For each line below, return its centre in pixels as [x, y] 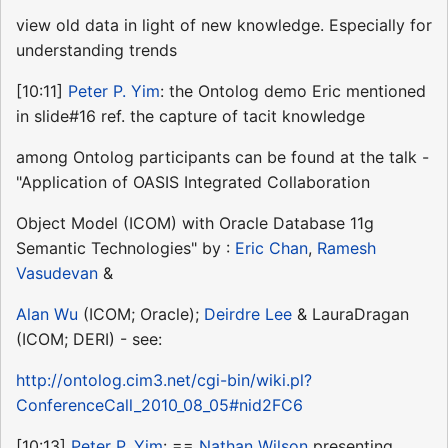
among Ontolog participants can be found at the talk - [222, 156]
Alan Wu [47, 313]
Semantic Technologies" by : [125, 247]
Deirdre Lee [248, 313]
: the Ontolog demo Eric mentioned [293, 90]
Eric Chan [271, 247]
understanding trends [96, 49]
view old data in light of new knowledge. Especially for [224, 24]
